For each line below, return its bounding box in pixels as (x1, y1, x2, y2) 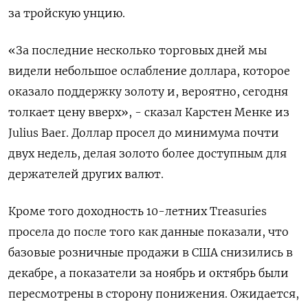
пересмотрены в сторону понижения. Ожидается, (8, 286, 299, 300)
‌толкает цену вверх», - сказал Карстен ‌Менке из (8, 104, 289, 119)
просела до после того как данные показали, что (8, 224, 289, 239)
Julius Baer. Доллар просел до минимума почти (8, 125, 279, 140)
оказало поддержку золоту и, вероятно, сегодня (8, 84, 288, 98)
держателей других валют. (8, 166, 164, 181)
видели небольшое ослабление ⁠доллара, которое (8, 63, 290, 78)
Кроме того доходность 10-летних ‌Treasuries (8, 203, 267, 218)
